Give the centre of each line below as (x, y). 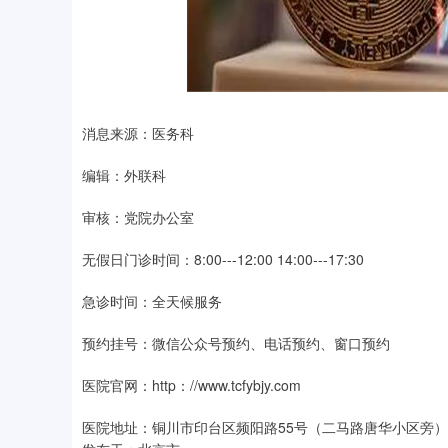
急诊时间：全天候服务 (152, 301)
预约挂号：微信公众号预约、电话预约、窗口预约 (236, 343)
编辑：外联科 (124, 175)
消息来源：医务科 (138, 133)
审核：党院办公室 (138, 217)
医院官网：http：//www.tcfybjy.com (191, 385)
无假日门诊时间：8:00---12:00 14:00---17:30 (223, 259)
